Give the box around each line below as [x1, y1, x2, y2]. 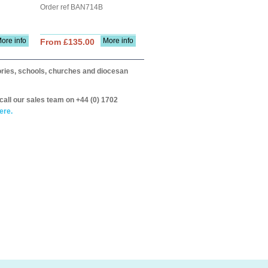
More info [103, 36, 133, 45]
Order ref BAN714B [40, 3, 103, 11]
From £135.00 [40, 37, 95, 47]
